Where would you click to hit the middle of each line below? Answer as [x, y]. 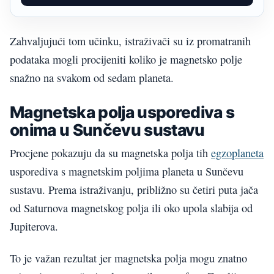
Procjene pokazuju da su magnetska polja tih [110, 153]
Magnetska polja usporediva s [122, 112]
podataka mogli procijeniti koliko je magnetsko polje [126, 59]
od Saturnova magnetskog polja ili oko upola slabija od [131, 208]
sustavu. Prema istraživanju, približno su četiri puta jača [134, 189]
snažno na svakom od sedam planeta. [92, 77]
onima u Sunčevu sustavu [107, 130]
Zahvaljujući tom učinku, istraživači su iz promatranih [130, 41]
